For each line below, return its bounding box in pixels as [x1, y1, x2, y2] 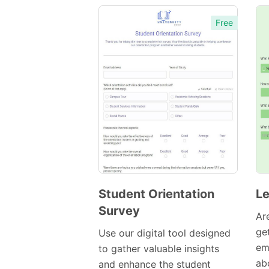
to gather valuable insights [98, 243, 219, 255]
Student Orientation [98, 187, 214, 202]
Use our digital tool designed [98, 227, 231, 240]
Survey [98, 204, 140, 219]
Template [117, 222, 154, 232]
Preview [138, 205, 171, 216]
